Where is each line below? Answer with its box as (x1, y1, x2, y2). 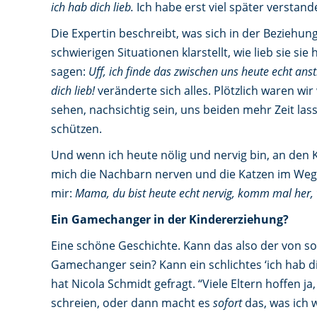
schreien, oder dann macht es (51, 295, 213, 311)
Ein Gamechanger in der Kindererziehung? (51, 212, 289, 227)
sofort (213, 295, 242, 311)
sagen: (51, 64, 88, 79)
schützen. (51, 121, 102, 137)
